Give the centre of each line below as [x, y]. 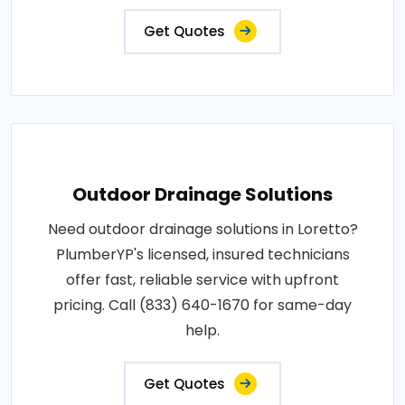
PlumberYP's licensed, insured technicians [202, 254]
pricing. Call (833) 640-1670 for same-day [202, 305]
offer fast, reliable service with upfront [202, 279]
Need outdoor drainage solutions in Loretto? [202, 229]
